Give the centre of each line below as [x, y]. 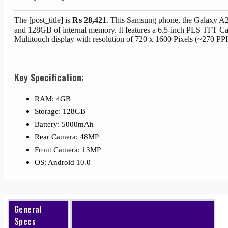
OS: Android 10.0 [63, 162]
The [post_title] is [43, 20]
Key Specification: [49, 77]
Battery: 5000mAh [64, 124]
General [28, 209]
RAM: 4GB [53, 99]
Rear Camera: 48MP [67, 137]
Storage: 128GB [60, 111]
